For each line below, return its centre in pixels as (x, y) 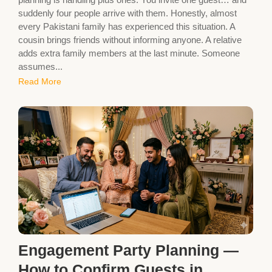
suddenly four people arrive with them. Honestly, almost (127, 13)
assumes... (40, 66)
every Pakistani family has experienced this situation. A (127, 26)
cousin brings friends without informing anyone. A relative (130, 39)
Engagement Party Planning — (128, 250)
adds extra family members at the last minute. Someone (129, 53)
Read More (40, 81)
